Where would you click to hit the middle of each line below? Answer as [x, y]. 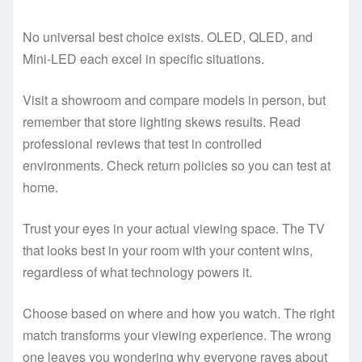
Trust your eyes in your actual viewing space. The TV [174, 228]
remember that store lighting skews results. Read [162, 121]
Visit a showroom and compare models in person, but [174, 99]
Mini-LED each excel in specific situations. [143, 58]
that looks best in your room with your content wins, [168, 250]
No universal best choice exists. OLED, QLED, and [168, 36]
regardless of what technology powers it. [137, 271]
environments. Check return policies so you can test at [177, 165]
